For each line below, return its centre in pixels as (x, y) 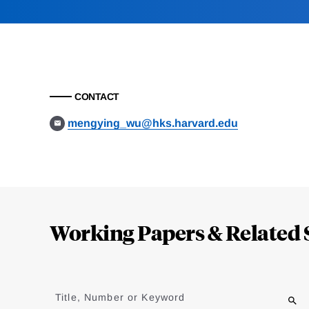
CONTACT (97, 97)
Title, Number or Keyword (120, 298)
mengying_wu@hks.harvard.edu (153, 123)
